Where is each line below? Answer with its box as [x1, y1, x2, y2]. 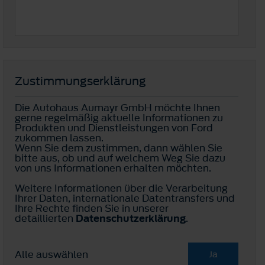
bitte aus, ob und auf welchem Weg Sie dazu [15, 150, 225, 165]
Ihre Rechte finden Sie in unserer [15, 201, 169, 215]
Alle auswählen [15, 247, 88, 261]
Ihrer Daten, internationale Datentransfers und [15, 190, 235, 205]
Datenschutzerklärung [76, 211, 186, 225]
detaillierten [15, 211, 76, 225]
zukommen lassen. [15, 130, 104, 145]
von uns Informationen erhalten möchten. [15, 160, 211, 175]
